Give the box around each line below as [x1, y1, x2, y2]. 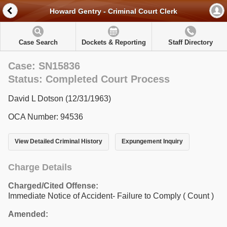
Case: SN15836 [8, 60, 80, 71]
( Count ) [183, 191, 214, 200]
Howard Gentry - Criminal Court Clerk [50, 7, 177, 16]
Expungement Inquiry [121, 138, 183, 145]
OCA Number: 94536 [8, 112, 83, 121]
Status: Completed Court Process [8, 73, 170, 85]
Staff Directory [168, 39, 213, 46]
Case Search [18, 39, 58, 46]
